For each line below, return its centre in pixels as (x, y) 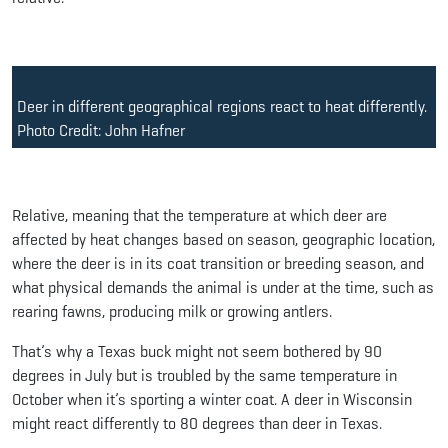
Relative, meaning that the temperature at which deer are (199, 215)
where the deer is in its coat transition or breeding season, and (218, 263)
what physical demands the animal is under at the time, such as (223, 287)
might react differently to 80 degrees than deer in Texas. (197, 423)
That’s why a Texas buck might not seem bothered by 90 (197, 351)
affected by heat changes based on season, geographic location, (223, 239)
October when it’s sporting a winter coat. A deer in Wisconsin (212, 399)
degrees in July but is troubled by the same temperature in (204, 375)
